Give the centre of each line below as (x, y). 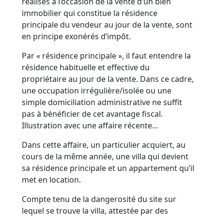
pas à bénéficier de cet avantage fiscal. (93, 114)
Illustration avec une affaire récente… (90, 126)
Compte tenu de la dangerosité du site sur (99, 199)
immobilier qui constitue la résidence (90, 13)
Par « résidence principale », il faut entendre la (107, 56)
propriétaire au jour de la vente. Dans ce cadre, (108, 79)
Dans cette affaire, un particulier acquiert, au (104, 145)
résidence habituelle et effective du (86, 68)
